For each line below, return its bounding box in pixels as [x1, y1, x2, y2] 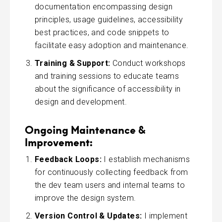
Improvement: [25, 134, 93, 149]
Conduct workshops [110, 58, 186, 68]
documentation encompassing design [35, 1, 173, 11]
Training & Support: [35, 58, 111, 68]
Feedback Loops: [35, 154, 102, 164]
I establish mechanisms [102, 154, 190, 164]
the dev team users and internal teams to [35, 180, 185, 190]
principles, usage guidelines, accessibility [35, 14, 183, 24]
